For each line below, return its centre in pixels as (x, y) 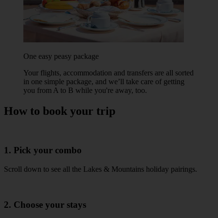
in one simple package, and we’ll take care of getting (104, 81)
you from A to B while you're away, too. (85, 90)
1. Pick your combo (43, 150)
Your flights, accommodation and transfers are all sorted (109, 73)
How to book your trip (60, 111)
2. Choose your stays (45, 204)
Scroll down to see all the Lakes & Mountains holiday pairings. (100, 169)
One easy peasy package (61, 56)
